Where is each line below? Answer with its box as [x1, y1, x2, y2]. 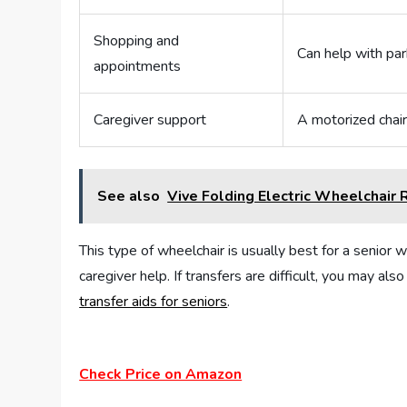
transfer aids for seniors [79, 292, 228, 313]
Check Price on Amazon [79, 364, 243, 385]
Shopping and [94, 31, 180, 52]
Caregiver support [94, 110, 207, 131]
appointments [94, 56, 182, 77]
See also [97, 186, 161, 207]
